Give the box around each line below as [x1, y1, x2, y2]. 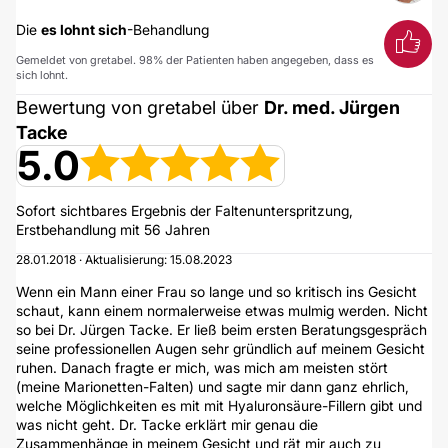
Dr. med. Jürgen [264, 97, 400, 118]
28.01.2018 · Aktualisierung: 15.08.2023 [16, 252, 232, 267]
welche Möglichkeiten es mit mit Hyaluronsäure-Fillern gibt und [16, 397, 422, 414]
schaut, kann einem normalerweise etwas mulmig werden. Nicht [16, 302, 428, 319]
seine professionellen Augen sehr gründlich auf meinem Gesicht [16, 340, 425, 357]
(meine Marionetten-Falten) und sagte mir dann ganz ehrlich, [16, 378, 409, 395]
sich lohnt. [16, 68, 68, 82]
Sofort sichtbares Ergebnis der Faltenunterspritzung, [16, 202, 353, 219]
